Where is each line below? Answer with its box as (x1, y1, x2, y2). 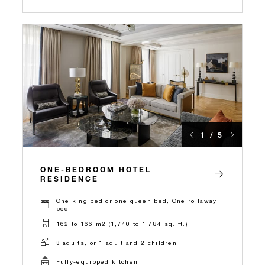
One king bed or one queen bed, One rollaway (56, 197, 217, 205)
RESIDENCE (40, 174, 99, 184)
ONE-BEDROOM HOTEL (40, 164, 151, 174)
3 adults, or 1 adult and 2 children (56, 238, 177, 246)
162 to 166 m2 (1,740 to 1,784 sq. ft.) (56, 219, 188, 227)
